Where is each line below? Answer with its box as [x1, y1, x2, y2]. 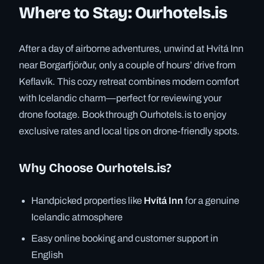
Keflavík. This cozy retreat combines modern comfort [19, 77, 239, 87]
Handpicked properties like [31, 195, 144, 206]
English [31, 249, 64, 260]
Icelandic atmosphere [31, 212, 123, 222]
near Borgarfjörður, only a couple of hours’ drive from [19, 60, 236, 71]
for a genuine [183, 195, 240, 206]
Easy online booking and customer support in [31, 233, 219, 243]
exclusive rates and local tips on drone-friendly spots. [19, 126, 240, 137]
